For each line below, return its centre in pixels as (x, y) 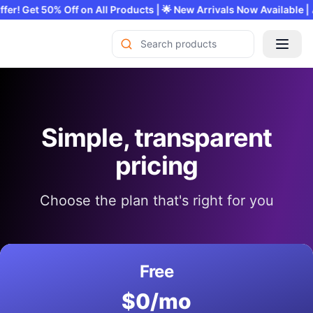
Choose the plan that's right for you (156, 201)
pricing (156, 166)
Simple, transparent (156, 138)
